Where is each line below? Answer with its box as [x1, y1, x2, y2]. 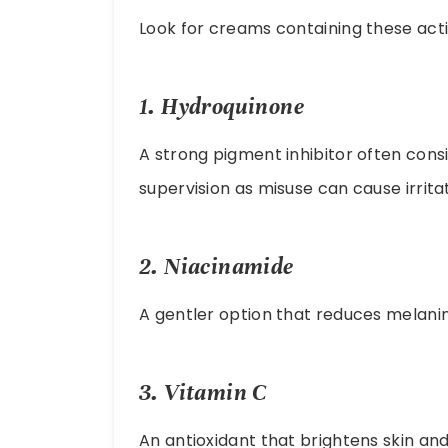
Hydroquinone [161, 93, 305, 121]
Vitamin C [164, 378, 267, 406]
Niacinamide [164, 252, 294, 280]
